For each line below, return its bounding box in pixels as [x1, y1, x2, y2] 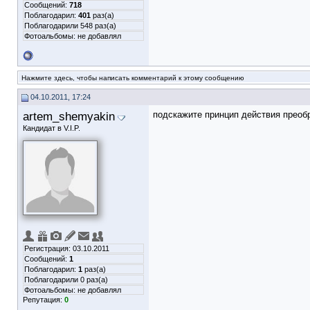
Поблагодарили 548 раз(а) [24, 21, 116, 30]
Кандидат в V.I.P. [23, 124, 80, 132]
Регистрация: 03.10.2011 [24, 244, 109, 253]
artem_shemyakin [23, 109, 115, 123]
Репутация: [23, 295, 64, 304]
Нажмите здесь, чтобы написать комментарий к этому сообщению [21, 74, 244, 82]
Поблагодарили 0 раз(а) [24, 275, 108, 284]
